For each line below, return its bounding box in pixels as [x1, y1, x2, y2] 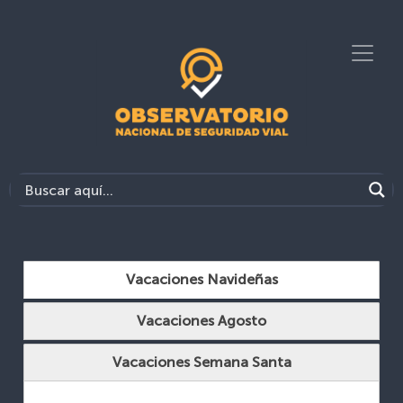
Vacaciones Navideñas [125, 271, 278, 288]
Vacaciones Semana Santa [112, 354, 291, 371]
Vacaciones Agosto [137, 312, 266, 329]
